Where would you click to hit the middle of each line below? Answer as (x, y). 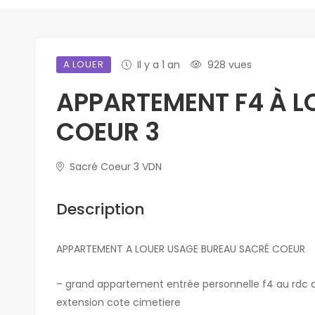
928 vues (229, 64)
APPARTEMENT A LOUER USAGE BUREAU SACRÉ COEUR (180, 249)
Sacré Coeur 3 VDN (114, 166)
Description (100, 209)
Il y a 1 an (158, 64)
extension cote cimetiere (118, 302)
